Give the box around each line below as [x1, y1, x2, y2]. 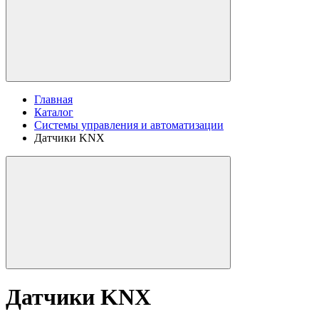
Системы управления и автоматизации [34, 118, 224, 131]
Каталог [34, 105, 73, 118]
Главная [34, 93, 73, 105]
